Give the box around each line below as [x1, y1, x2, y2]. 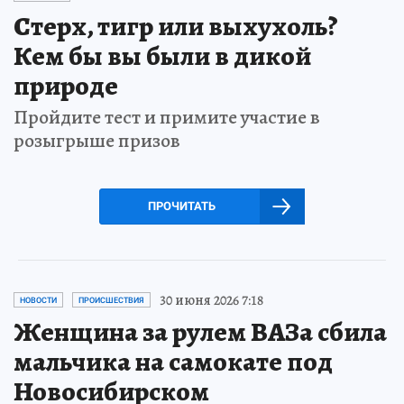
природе [14, 67, 118, 104]
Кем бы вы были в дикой [14, 37, 311, 74]
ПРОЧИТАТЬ [147, 198, 216, 213]
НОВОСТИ [20, 295, 57, 305]
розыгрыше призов [14, 126, 180, 154]
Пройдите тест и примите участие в [14, 103, 320, 131]
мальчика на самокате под [14, 343, 333, 380]
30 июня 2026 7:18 [160, 289, 263, 310]
